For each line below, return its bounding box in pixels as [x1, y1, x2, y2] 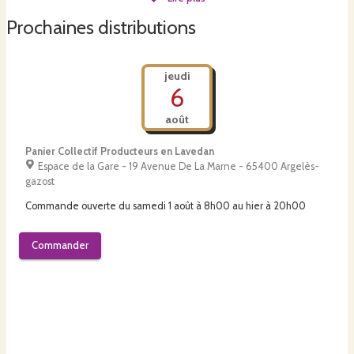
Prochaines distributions [6, 15, 196, 39]
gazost [25, 175, 55, 188]
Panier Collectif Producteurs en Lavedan [25, 145, 214, 158]
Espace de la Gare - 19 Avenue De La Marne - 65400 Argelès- [37, 160, 319, 173]
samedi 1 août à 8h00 [133, 200, 230, 213]
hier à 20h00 [246, 200, 306, 213]
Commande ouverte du [25, 200, 130, 213]
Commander [32, 239, 88, 252]
